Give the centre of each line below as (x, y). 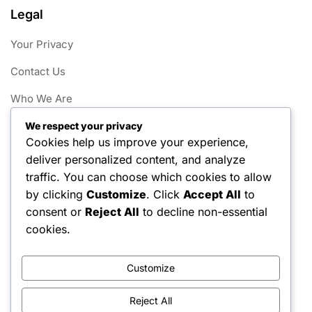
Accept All (212, 194)
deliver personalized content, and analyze (135, 159)
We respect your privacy (84, 125)
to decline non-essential (203, 211)
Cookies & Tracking (58, 126)
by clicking (56, 194)
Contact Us (38, 72)
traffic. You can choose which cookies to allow (149, 177)
